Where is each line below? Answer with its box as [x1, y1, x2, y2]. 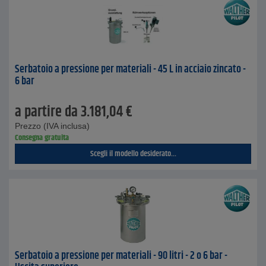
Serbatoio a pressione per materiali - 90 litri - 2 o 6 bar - [15, 248, 227, 264]
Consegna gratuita [15, 131, 69, 144]
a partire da [15, 101, 78, 123]
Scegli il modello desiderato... [90, 147, 176, 160]
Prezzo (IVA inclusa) [15, 121, 90, 131]
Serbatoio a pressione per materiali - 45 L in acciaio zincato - [15, 61, 246, 78]
